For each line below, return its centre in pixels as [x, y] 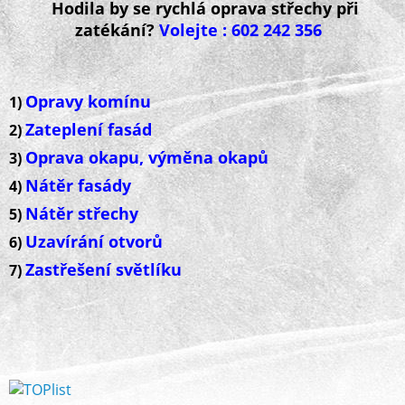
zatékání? [117, 30]
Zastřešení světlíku [104, 269]
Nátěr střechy [82, 213]
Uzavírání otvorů [94, 241]
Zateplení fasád [89, 129]
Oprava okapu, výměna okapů [147, 157]
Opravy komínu [88, 101]
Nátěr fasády [78, 185]
